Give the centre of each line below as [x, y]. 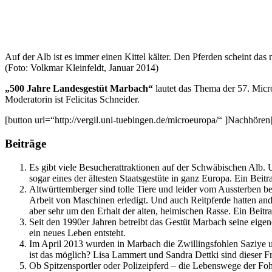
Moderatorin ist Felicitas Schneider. [72, 100]
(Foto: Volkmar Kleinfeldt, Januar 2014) [82, 68]
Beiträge [25, 143]
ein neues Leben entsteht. [77, 233]
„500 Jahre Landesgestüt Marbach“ [79, 89]
